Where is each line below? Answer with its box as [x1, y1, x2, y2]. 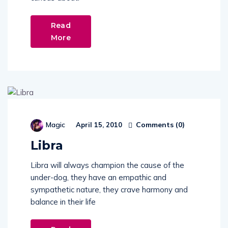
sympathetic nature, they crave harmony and [31, 185, 188, 195]
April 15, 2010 [74, 121, 122, 129]
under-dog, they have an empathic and [31, 173, 166, 183]
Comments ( [134, 120, 178, 129]
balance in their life [31, 197, 96, 207]
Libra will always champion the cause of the [31, 160, 184, 170]
